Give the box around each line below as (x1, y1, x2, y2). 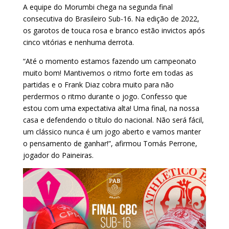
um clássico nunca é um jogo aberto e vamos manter (22, 127, 201, 137)
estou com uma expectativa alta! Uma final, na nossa (22, 103, 199, 113)
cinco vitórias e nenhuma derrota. (22, 37, 136, 48)
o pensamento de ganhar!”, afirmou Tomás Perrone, (22, 139, 197, 149)
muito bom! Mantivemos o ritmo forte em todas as (22, 68, 193, 78)
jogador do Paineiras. (22, 150, 94, 161)
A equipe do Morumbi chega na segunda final (22, 2, 173, 12)
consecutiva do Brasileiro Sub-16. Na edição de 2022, (22, 14, 199, 24)
